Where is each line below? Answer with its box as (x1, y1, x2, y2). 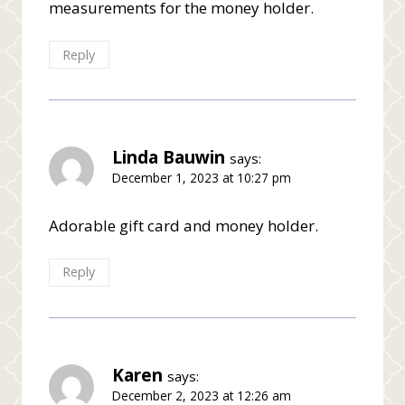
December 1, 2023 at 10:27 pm (112, 168, 291, 186)
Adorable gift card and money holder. (49, 214, 318, 236)
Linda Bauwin (112, 145, 225, 169)
